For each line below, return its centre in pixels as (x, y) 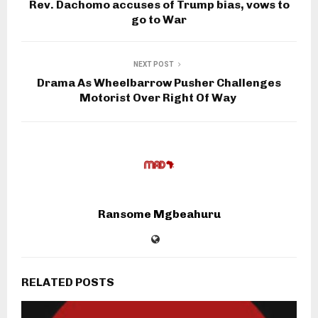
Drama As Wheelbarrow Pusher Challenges (159, 82)
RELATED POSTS (68, 282)
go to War (159, 19)
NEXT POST (153, 64)
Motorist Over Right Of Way (159, 97)
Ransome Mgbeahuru (159, 214)
